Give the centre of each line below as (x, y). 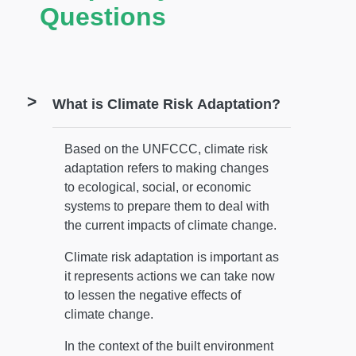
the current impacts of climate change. (170, 226)
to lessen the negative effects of (153, 296)
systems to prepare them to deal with (167, 207)
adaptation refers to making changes (166, 168)
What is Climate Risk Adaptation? (166, 104)
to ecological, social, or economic (158, 188)
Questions (103, 17)
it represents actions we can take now (170, 277)
